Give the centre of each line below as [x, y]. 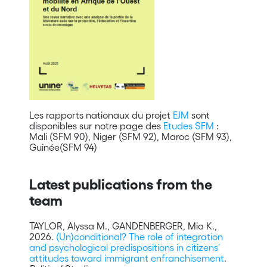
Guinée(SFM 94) [63, 147]
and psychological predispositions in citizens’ [124, 247]
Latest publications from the [120, 184]
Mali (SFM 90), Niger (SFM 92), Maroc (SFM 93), [130, 136]
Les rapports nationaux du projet [101, 115]
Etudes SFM [188, 125]
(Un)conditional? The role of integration [139, 236]
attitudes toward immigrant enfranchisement [126, 258]
